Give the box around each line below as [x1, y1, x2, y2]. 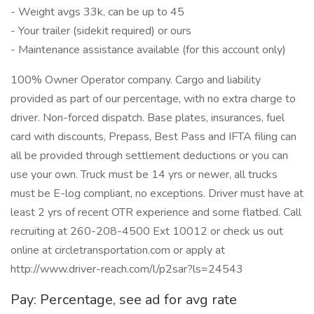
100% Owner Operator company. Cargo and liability [11, 72, 261, 88]
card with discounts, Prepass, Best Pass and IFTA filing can [11, 129, 296, 144]
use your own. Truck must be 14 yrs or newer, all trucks [11, 167, 278, 182]
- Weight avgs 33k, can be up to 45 [11, 4, 184, 20]
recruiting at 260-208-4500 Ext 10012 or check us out [11, 224, 283, 239]
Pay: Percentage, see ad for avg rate [11, 290, 237, 309]
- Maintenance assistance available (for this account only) [11, 42, 286, 57]
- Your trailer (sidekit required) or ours [11, 23, 191, 39]
